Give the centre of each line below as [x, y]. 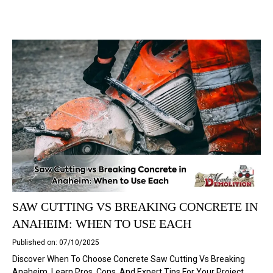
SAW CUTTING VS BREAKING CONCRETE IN [135, 207]
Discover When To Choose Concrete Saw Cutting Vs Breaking [129, 259]
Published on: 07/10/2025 [56, 243]
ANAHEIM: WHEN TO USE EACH [102, 224]
